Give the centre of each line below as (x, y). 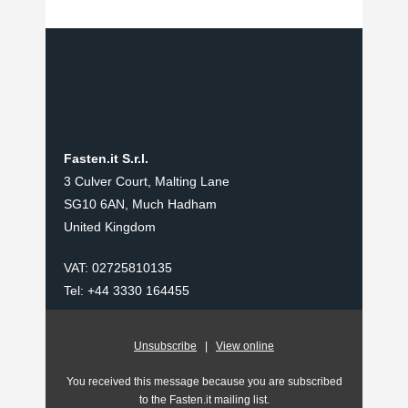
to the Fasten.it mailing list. (204, 400)
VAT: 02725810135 (118, 268)
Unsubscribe (165, 346)
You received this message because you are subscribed (204, 382)
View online (245, 346)
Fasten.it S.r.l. (106, 158)
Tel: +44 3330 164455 (127, 291)
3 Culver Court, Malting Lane (147, 181)
